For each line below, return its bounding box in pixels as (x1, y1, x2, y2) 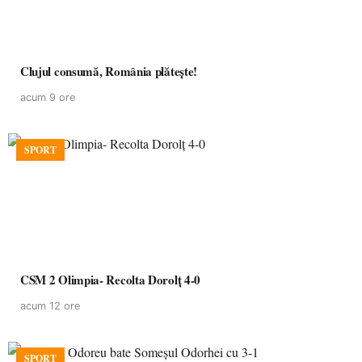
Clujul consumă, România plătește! (20, 62, 198, 80)
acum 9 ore (20, 91, 75, 103)
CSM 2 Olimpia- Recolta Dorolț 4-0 (20, 271, 201, 288)
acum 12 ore (20, 300, 80, 312)
